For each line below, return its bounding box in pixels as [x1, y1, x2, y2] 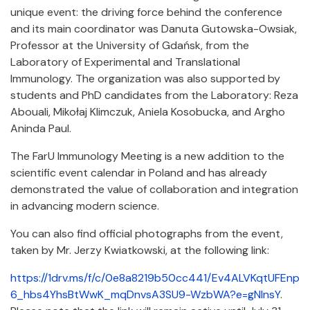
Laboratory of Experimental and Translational [10, 55, 240, 69]
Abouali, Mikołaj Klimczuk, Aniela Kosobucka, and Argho [10, 104, 285, 119]
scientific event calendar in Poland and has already [10, 165, 267, 180]
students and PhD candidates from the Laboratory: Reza [10, 88, 298, 102]
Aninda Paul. [10, 121, 71, 136]
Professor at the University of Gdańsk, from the [10, 38, 249, 53]
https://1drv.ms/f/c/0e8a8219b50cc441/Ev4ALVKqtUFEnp [10, 271, 300, 285]
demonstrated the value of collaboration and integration [10, 182, 298, 197]
